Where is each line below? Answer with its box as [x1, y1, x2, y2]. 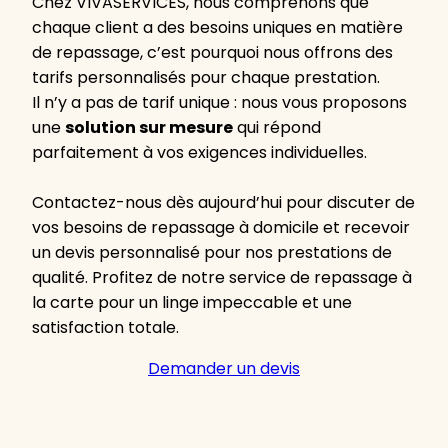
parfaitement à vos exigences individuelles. [32, 141, 371, 164]
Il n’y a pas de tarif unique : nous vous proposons [32, 91, 407, 114]
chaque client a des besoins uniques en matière [32, 16, 403, 39]
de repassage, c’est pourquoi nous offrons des [32, 41, 393, 64]
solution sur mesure [65, 116, 233, 139]
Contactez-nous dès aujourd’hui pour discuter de [32, 191, 415, 214]
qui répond [233, 116, 321, 139]
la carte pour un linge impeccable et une [32, 291, 352, 314]
